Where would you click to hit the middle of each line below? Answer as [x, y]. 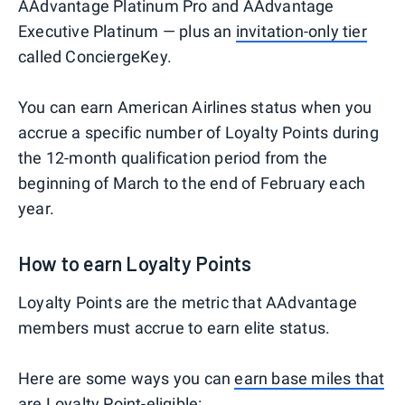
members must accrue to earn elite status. [174, 327]
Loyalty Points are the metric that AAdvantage [188, 302]
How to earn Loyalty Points [135, 263]
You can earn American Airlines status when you [195, 107]
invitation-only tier [301, 31]
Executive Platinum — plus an [127, 31]
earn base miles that [310, 378]
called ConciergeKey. [95, 56]
